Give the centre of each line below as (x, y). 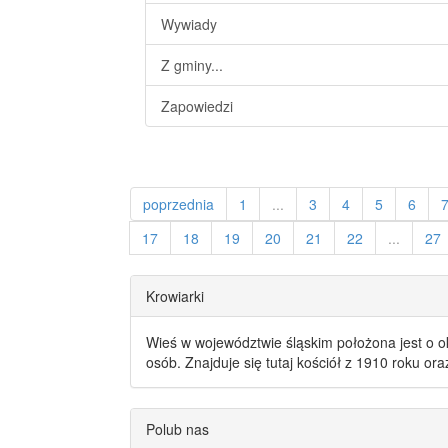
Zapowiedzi (197, 106)
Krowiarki (175, 296)
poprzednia (178, 204)
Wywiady (189, 24)
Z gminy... (192, 65)
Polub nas (177, 429)
